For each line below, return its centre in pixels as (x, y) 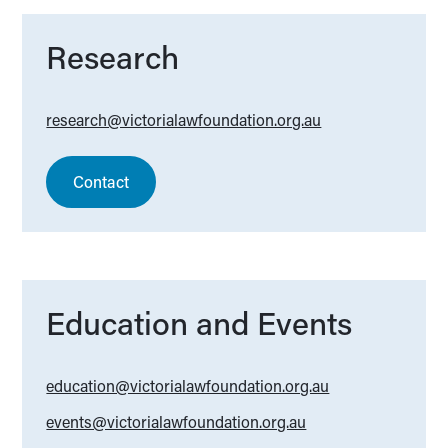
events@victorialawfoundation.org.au (176, 422)
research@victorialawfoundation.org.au (184, 119)
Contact (101, 182)
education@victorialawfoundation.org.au (188, 386)
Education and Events (199, 323)
